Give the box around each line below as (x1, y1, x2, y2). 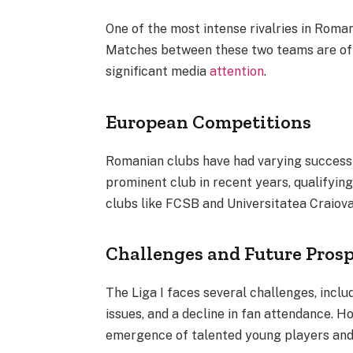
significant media (106, 64, 210, 80)
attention (210, 64, 265, 80)
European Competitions (106, 110, 312, 133)
